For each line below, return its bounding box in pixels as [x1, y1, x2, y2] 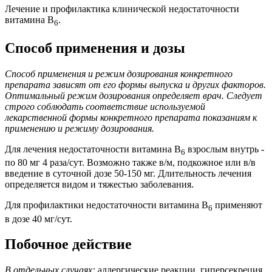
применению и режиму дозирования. [5, 123, 154, 134]
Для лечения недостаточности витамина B [5, 144, 181, 155]
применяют [212, 200, 262, 211]
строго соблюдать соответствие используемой [5, 101, 205, 112]
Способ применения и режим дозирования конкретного [5, 69, 233, 80]
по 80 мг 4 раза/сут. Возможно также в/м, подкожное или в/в [5, 157, 256, 168]
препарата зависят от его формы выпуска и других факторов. [5, 80, 266, 90]
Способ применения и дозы [5, 40, 185, 56]
